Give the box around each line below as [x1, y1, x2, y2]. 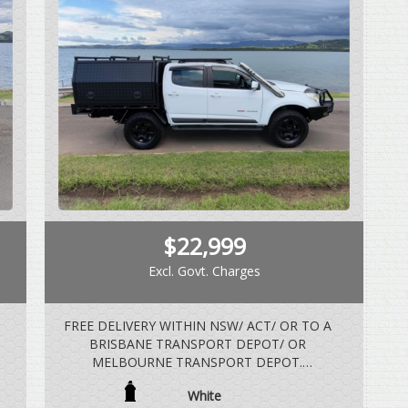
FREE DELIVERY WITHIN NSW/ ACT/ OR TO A [63, 317, 331, 335]
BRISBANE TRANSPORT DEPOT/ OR [88, 335, 306, 353]
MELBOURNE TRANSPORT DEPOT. [92, 353, 302, 372]
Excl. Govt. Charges [148, 262, 260, 280]
